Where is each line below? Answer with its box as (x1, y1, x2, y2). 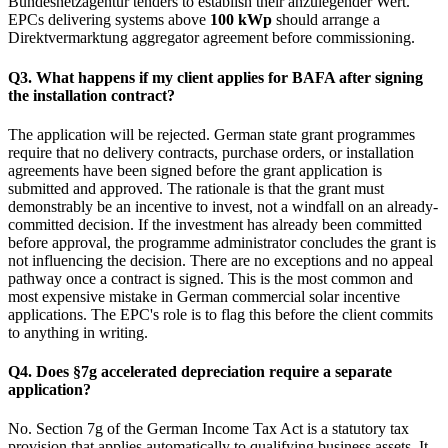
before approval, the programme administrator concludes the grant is (8, 233, 436, 251)
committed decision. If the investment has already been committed (8, 215, 422, 233)
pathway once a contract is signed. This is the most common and (8, 269, 413, 287)
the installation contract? (8, 86, 175, 104)
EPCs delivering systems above (8, 11, 210, 29)
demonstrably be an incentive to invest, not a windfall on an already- (8, 197, 438, 215)
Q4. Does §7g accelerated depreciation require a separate (8, 363, 392, 381)
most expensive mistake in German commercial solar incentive (8, 287, 400, 305)
